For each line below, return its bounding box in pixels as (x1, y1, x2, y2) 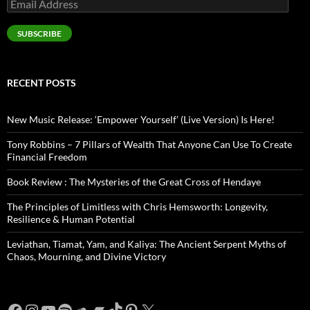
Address (6, 8, 42, 20)
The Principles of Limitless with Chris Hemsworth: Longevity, (7, 201, 268, 213)
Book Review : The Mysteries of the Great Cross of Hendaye (7, 176, 261, 188)
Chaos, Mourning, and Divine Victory (7, 250, 166, 263)
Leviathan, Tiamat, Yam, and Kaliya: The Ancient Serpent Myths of (7, 238, 286, 250)
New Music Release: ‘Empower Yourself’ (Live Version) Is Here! (7, 113, 275, 126)
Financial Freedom (7, 151, 87, 163)
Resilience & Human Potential (7, 213, 135, 226)
